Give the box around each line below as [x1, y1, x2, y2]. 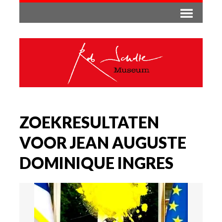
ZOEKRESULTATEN [19, 112, 159, 132]
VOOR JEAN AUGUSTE [19, 132, 186, 152]
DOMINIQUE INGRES [19, 153, 173, 172]
